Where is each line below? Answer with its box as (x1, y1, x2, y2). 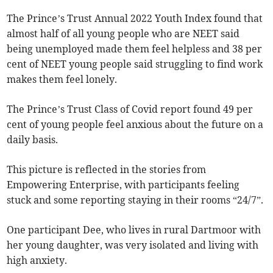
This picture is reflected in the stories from (7, 163, 207, 175)
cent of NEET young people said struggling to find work (7, 57, 263, 70)
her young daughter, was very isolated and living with (7, 238, 259, 251)
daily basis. (7, 133, 58, 146)
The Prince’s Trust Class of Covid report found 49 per (7, 102, 253, 115)
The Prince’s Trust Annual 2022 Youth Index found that (7, 12, 263, 24)
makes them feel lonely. (7, 73, 118, 85)
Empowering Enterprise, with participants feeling (7, 178, 240, 191)
